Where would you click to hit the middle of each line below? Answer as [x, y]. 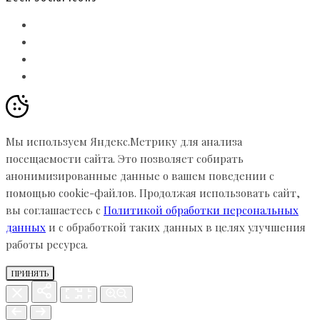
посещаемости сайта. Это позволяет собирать [125, 158]
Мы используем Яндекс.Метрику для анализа [124, 141]
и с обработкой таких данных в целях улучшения [176, 227]
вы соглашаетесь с [55, 210]
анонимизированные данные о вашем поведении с [140, 175]
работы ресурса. [47, 244]
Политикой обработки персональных [201, 210]
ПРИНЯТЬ [30, 273]
